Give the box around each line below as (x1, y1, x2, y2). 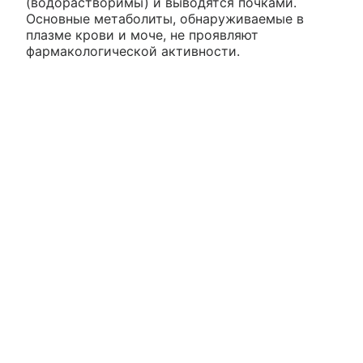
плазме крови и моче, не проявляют (26, 26, 258, 43)
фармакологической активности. (26, 42, 240, 59)
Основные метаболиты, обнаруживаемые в (26, 10, 304, 27)
